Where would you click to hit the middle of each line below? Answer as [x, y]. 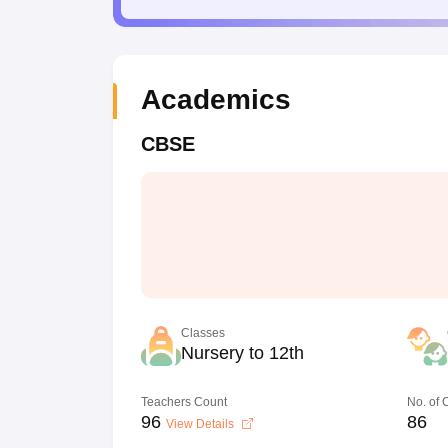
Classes [202, 333]
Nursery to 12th [242, 353]
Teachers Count [183, 402]
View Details [201, 424]
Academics [215, 99]
